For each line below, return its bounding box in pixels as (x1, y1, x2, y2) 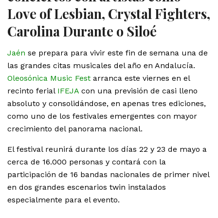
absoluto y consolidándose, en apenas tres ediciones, (7, 98, 206, 108)
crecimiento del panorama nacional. (7, 124, 143, 133)
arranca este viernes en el (91, 73, 190, 83)
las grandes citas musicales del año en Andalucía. (7, 60, 195, 70)
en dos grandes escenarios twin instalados (7, 182, 166, 192)
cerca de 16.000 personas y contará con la (7, 157, 166, 166)
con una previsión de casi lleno (79, 86, 198, 95)
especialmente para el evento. (7, 195, 120, 204)
